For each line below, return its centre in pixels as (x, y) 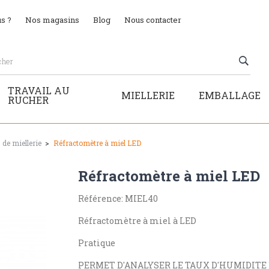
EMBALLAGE (229, 95)
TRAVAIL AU (39, 90)
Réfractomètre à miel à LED (137, 220)
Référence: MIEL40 (118, 198)
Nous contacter (153, 20)
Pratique (97, 243)
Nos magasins (52, 20)
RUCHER (29, 100)
